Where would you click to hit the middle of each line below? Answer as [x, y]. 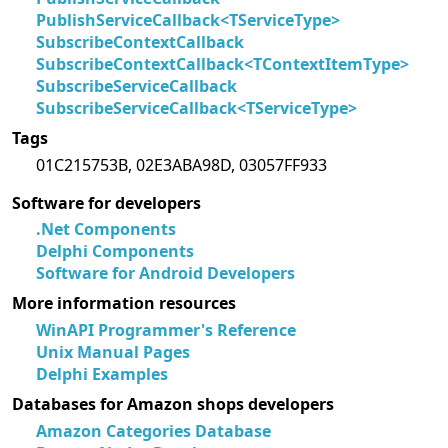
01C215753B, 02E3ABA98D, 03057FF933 [181, 164]
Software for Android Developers [165, 272]
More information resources [124, 303]
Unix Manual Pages [113, 351]
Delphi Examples [102, 373]
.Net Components [106, 228]
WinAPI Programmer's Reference [166, 329]
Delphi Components [115, 250]
